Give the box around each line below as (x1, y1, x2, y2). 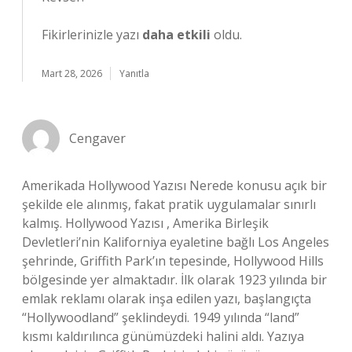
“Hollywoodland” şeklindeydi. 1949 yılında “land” (22, 309, 299, 326)
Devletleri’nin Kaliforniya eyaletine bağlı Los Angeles (22, 233, 329, 251)
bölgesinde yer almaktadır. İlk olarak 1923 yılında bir (22, 271, 327, 288)
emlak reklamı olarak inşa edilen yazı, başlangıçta (22, 290, 311, 307)
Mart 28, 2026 (42, 67, 102, 80)
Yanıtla (119, 67, 149, 80)
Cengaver (69, 130, 126, 147)
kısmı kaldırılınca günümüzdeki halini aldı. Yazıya (22, 328, 304, 345)
